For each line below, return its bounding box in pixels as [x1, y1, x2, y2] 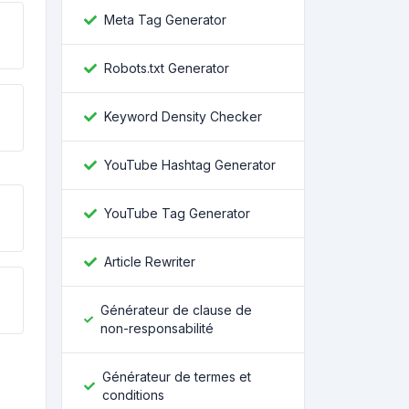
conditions [101, 387, 164, 403]
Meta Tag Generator [104, 12, 226, 27]
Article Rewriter [104, 254, 195, 269]
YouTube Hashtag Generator [104, 157, 276, 173]
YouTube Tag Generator [104, 205, 250, 221]
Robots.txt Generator [104, 60, 229, 76]
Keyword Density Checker [104, 109, 262, 124]
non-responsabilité [100, 320, 214, 336]
